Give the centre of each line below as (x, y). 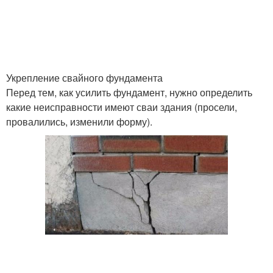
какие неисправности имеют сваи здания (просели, (122, 107)
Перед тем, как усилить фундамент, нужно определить (129, 92)
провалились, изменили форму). (79, 122)
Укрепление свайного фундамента (84, 78)
